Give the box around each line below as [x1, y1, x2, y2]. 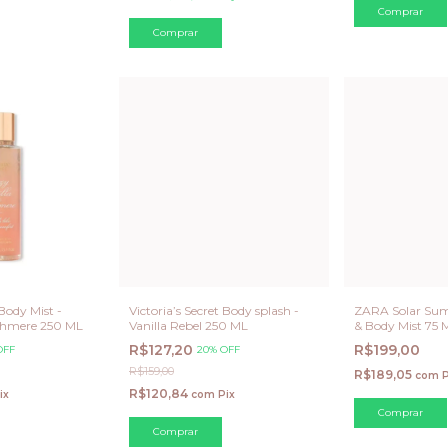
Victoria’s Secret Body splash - [129, 302, 299, 318]
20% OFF [197, 342, 240, 356]
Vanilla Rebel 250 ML [129, 317, 248, 333]
